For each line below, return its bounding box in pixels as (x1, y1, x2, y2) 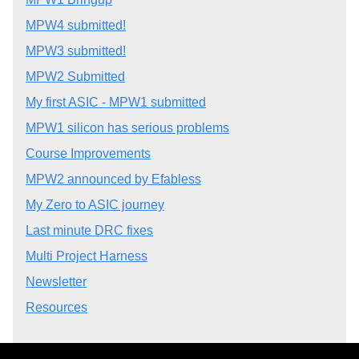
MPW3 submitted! (26, 44, 126, 58)
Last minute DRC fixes (26, 224, 153, 238)
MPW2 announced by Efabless (26, 172, 201, 187)
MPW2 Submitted (26, 70, 125, 84)
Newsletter (26, 275, 87, 289)
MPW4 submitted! (26, 18, 126, 33)
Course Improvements (26, 147, 151, 161)
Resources (26, 301, 87, 315)
